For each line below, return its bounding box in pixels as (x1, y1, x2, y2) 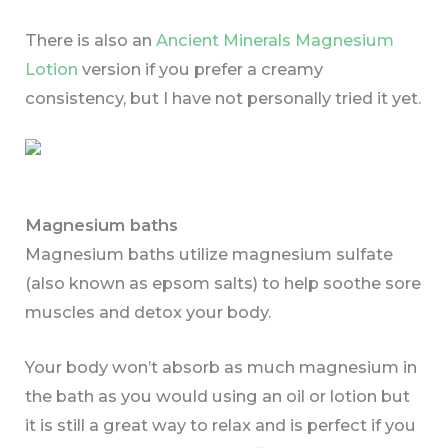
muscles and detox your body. (25, 301, 272, 322)
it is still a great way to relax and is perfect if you (25, 414, 417, 435)
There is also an (25, 30, 157, 51)
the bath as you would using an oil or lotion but (25, 385, 411, 406)
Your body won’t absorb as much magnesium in (25, 356, 418, 377)
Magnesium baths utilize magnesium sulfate (25, 243, 394, 264)
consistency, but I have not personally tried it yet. (25, 88, 422, 109)
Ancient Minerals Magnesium (156, 30, 395, 51)
